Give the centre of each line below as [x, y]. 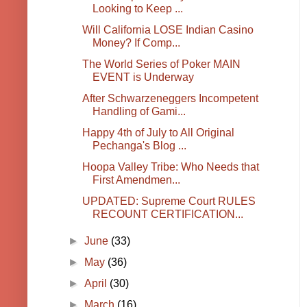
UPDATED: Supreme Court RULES [169, 201]
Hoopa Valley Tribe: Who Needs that [170, 167]
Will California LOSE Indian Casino [168, 30]
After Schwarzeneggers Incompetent [170, 99]
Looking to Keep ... [137, 9]
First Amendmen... [136, 180]
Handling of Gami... [139, 112]
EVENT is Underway [143, 77]
